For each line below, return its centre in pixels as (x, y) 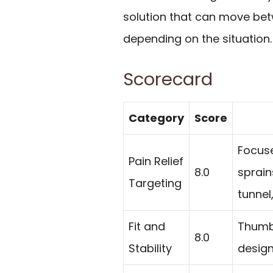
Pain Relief (156, 161)
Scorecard (168, 79)
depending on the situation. (197, 38)
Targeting (155, 183)
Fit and (147, 226)
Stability (150, 248)
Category (156, 118)
